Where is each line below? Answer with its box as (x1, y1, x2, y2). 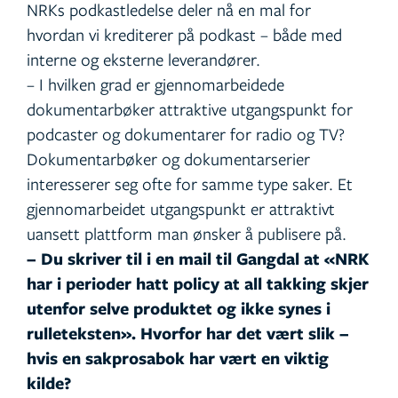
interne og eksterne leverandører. (27, 48, 260, 71)
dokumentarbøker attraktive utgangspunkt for (27, 98, 353, 121)
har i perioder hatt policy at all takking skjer (27, 272, 369, 296)
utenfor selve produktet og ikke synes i (27, 297, 330, 321)
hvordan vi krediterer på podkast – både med (27, 23, 342, 46)
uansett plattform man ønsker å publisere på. (27, 222, 346, 245)
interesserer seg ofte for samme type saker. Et (27, 172, 353, 195)
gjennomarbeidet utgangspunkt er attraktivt (27, 197, 335, 220)
